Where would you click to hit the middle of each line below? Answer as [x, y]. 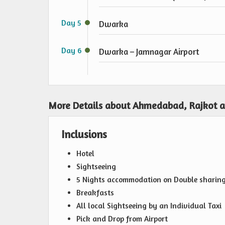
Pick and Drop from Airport [122, 219]
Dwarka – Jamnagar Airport [149, 51]
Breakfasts [95, 193]
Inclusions [84, 134]
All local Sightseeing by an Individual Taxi [149, 206]
